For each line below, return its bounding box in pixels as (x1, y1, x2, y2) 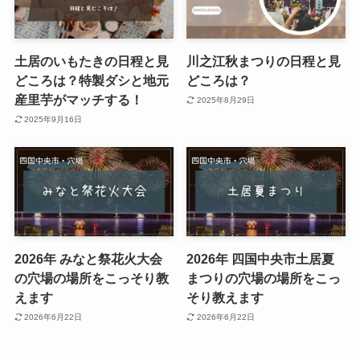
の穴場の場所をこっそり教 (14, 271, 169, 286)
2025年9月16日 (24, 114, 83, 124)
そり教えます (186, 290, 264, 305)
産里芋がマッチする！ (14, 92, 143, 108)
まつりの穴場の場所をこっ (186, 271, 342, 286)
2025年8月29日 (196, 95, 255, 104)
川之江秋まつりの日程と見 (186, 54, 342, 69)
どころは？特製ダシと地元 (14, 73, 169, 88)
